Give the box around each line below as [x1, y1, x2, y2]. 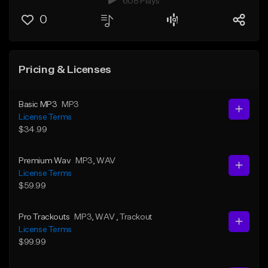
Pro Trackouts [19, 212, 70, 221]
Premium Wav [19, 156, 71, 165]
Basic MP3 [19, 100, 57, 109]
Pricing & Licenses [19, 64, 111, 75]
